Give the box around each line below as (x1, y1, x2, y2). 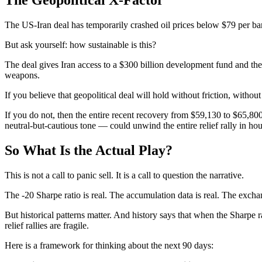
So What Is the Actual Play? (5, 142, 173, 158)
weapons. (5, 70, 40, 80)
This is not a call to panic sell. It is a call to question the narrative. (5, 170, 244, 180)
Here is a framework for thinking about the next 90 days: (5, 240, 213, 250)
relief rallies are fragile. (5, 220, 89, 230)
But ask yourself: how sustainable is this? (5, 39, 156, 50)
